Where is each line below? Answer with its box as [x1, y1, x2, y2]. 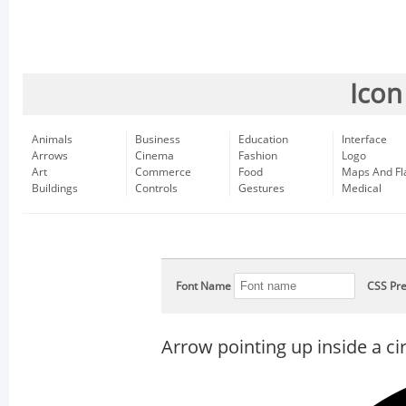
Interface [342, 133, 387, 146]
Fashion [238, 150, 277, 162]
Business [135, 133, 180, 146]
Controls [135, 182, 178, 195]
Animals [32, 133, 72, 146]
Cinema [135, 150, 174, 162]
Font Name [176, 280, 231, 293]
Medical [342, 182, 382, 195]
